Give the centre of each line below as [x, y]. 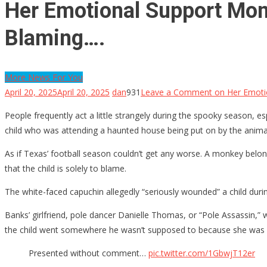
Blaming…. [55, 38]
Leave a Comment [176, 92]
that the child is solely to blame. [66, 168]
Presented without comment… [89, 253]
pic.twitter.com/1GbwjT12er [202, 253]
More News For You [44, 77]
